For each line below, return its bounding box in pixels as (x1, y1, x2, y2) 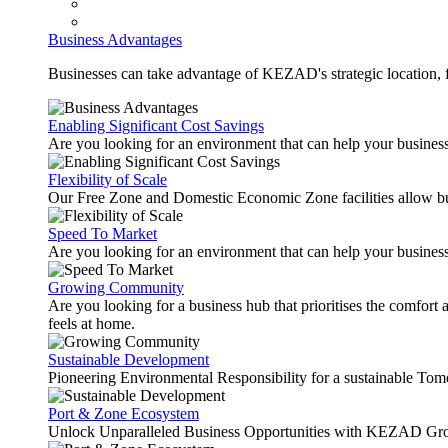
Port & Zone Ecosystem (48, 405, 199, 422)
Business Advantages (48, 31, 182, 48)
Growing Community (48, 279, 184, 296)
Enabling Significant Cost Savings (48, 117, 264, 134)
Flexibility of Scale (48, 171, 167, 188)
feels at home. (48, 315, 135, 332)
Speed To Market (48, 225, 157, 242)
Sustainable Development (48, 351, 209, 368)
